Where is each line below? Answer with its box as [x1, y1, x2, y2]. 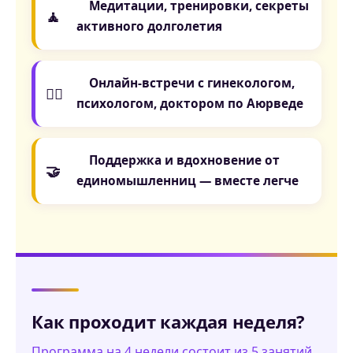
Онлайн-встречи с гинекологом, [76, 75, 295, 92]
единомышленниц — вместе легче [76, 173, 299, 190]
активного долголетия [76, 18, 222, 35]
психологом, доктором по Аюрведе [76, 95, 303, 113]
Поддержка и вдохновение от [76, 152, 280, 169]
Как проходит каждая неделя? [32, 310, 306, 334]
